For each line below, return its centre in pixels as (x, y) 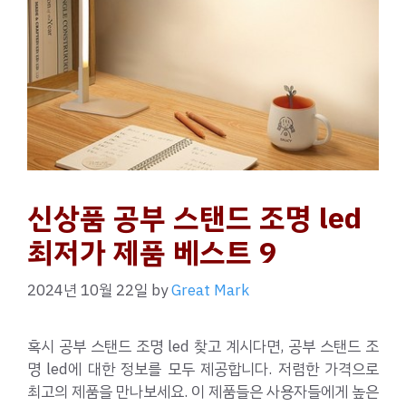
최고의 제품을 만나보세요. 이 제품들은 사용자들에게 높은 (203, 392)
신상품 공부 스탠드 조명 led (194, 218)
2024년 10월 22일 (87, 291)
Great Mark (210, 291)
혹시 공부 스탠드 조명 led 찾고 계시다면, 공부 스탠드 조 (203, 347)
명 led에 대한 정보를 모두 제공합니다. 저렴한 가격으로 (203, 370)
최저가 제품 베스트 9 (152, 252)
